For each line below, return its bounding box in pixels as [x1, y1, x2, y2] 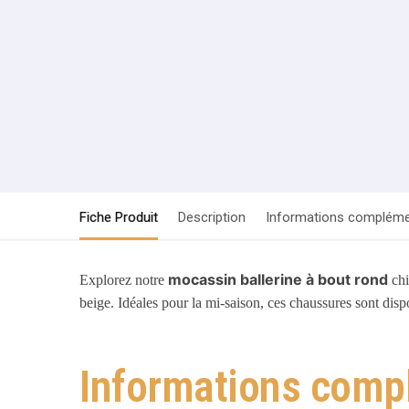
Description [178, 209, 246, 226]
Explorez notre [79, 272, 169, 288]
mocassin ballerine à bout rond [168, 270, 389, 289]
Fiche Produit [79, 209, 158, 226]
